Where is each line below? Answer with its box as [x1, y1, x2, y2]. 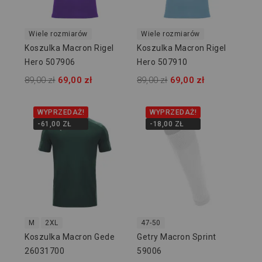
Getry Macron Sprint [137, 232, 216, 242]
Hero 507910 [137, 57, 188, 67]
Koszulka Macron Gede [25, 232, 115, 242]
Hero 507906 [25, 57, 75, 67]
